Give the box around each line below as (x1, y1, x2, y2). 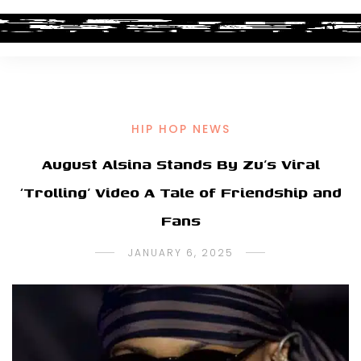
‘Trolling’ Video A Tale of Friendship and (19, 181, 342, 203)
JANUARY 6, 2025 (127, 246, 234, 259)
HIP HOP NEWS (131, 121, 230, 137)
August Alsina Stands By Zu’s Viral (41, 153, 320, 175)
